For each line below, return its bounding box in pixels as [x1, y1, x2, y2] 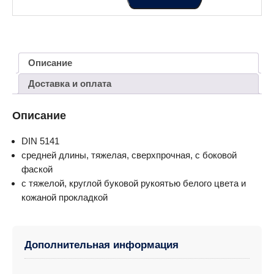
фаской [21, 163, 53, 174]
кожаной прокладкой [21, 191, 108, 202]
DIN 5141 [21, 135, 59, 146]
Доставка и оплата [28, 78, 111, 89]
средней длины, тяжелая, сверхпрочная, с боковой [21, 149, 237, 160]
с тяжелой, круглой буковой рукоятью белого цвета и [21, 177, 246, 188]
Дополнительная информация [24, 239, 179, 251]
